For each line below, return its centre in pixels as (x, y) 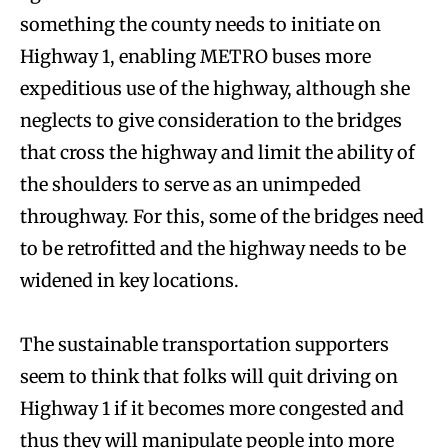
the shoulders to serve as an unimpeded (190, 184)
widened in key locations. (129, 280)
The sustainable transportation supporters (204, 344)
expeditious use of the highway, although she (215, 88)
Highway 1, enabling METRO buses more (195, 56)
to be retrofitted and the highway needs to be (213, 248)
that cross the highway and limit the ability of (217, 152)
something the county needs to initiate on (200, 24)
